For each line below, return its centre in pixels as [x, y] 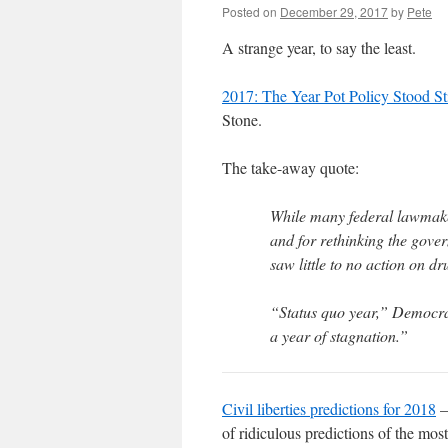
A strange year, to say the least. [319, 47]
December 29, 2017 [334, 11]
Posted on [249, 11]
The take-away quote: [290, 167]
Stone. [242, 119]
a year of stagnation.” [339, 335]
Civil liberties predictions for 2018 [329, 408]
